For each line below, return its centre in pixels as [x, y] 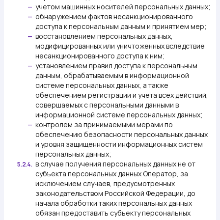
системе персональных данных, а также [102, 85]
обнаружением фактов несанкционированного [114, 16]
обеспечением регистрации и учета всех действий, [122, 95]
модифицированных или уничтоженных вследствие [120, 46]
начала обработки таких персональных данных [114, 203]
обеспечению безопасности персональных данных [122, 134]
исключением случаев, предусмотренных [105, 183]
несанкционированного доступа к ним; [100, 56]
